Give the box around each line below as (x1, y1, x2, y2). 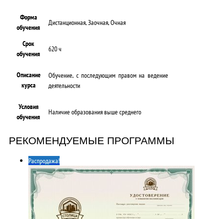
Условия (18, 102, 39, 111)
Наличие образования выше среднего (48, 107, 141, 116)
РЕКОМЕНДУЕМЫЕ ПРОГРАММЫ (9, 134, 175, 146)
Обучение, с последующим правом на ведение (48, 70, 168, 80)
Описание (16, 70, 41, 80)
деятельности (48, 80, 80, 90)
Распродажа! (28, 156, 60, 166)
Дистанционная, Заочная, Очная (48, 17, 126, 27)
